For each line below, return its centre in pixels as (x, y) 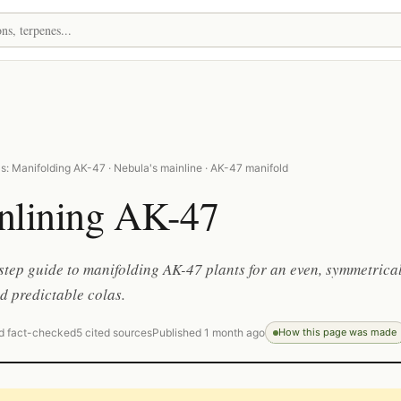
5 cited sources (114, 333)
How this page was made (337, 332)
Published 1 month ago (209, 333)
